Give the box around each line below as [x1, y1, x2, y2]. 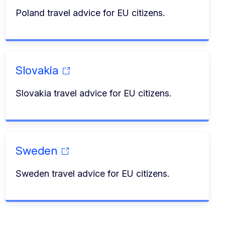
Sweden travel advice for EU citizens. [15, 168, 169, 179]
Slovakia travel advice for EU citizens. [15, 87, 171, 98]
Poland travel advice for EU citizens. [15, 7, 165, 18]
